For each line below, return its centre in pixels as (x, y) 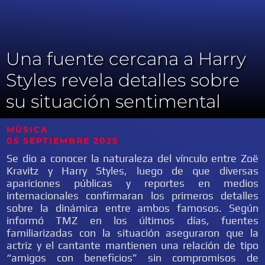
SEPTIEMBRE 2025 (71, 141)
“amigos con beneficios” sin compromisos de (132, 258)
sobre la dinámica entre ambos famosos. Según (132, 208)
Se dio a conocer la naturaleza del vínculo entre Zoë (132, 158)
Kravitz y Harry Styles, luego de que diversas (132, 171)
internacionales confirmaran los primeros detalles (132, 195)
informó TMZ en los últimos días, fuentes (132, 220)
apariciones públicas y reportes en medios (132, 183)
